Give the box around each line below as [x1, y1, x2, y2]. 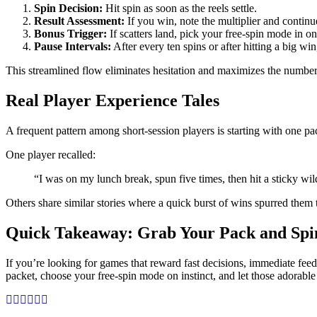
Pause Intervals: [34, 40, 111, 53]
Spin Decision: [34, 2, 103, 15]
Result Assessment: [34, 15, 125, 28]
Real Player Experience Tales [6, 91, 219, 110]
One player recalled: [6, 149, 96, 161]
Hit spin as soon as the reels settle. [103, 2, 257, 15]
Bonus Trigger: [34, 28, 107, 40]
